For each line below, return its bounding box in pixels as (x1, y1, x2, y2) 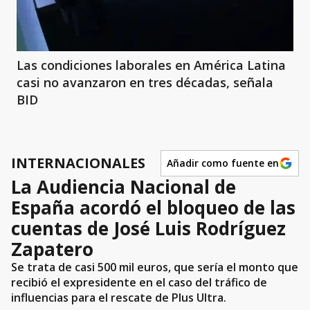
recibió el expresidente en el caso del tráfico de (11, 274, 267, 290)
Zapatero (11, 236, 93, 262)
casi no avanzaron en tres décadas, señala (17, 73, 273, 91)
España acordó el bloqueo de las (11, 194, 295, 220)
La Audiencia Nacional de (11, 174, 236, 199)
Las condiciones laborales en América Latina (17, 56, 286, 73)
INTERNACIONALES (11, 154, 145, 173)
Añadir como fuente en (167, 156, 279, 170)
